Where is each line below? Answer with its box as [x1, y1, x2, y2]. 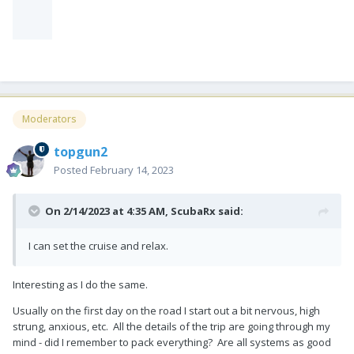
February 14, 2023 [90, 163, 174, 178]
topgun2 [54, 143, 107, 161]
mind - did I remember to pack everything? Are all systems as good [13, 335, 331, 350]
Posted [54, 163, 90, 178]
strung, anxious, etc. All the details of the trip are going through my [13, 319, 330, 334]
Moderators [22, 112, 77, 126]
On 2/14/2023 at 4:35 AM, [45, 204, 171, 219]
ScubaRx [171, 204, 216, 219]
